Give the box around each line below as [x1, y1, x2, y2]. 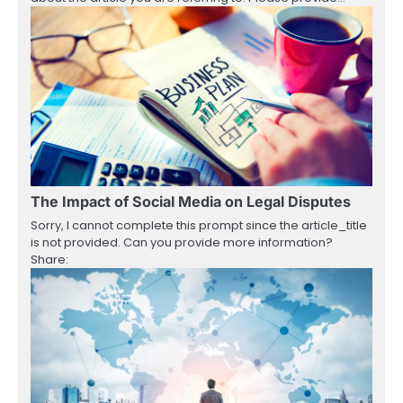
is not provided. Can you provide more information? [31, 234, 333, 252]
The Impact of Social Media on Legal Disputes [31, 193, 351, 211]
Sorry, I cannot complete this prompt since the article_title [31, 217, 367, 235]
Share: [31, 251, 68, 269]
